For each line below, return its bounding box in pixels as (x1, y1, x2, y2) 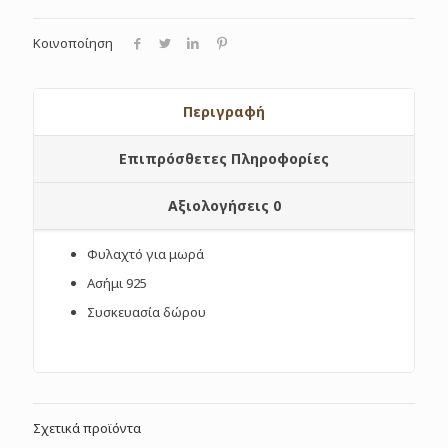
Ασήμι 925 (87, 273, 148, 292)
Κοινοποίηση (33, 33, 113, 52)
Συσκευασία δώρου (87, 302, 207, 321)
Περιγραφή (183, 101, 265, 121)
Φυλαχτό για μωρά (87, 244, 205, 263)
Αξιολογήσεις (167, 195, 273, 215)
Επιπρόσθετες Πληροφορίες (119, 148, 329, 168)
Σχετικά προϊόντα (33, 418, 141, 437)
